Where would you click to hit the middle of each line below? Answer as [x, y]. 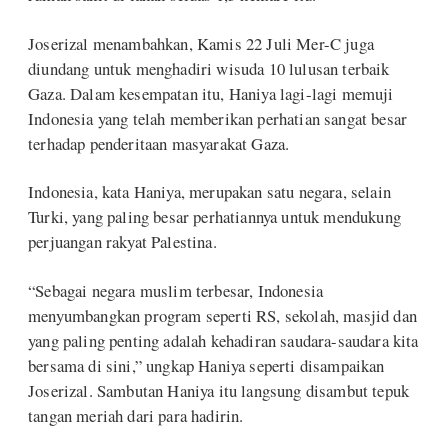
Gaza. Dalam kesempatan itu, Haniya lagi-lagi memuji [211, 93]
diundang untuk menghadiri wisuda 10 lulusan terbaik [209, 68]
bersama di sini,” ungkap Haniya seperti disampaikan [206, 365]
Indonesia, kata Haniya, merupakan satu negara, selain [209, 192]
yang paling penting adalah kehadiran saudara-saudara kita [223, 340]
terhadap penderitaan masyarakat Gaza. [159, 143]
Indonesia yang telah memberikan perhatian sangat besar [218, 118]
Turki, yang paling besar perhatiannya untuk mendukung [214, 217]
